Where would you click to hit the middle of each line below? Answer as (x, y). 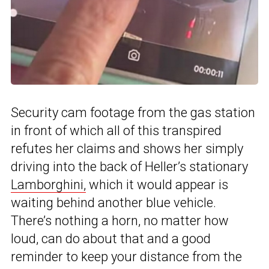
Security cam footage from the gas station (133, 112)
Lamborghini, (48, 184)
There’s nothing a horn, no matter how (120, 220)
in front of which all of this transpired (116, 130)
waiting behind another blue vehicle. (113, 202)
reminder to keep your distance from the (126, 256)
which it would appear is (157, 184)
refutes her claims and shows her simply (127, 148)
